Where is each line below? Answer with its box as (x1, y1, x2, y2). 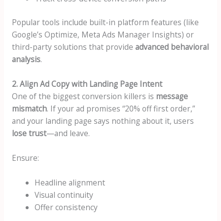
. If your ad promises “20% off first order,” (46, 103, 195, 114)
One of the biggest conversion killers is (11, 91, 156, 102)
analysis (11, 54, 40, 65)
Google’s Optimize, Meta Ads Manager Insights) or (11, 29, 194, 40)
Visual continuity (35, 189, 94, 200)
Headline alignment (35, 177, 106, 188)
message (155, 91, 188, 102)
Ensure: (11, 152, 39, 164)
